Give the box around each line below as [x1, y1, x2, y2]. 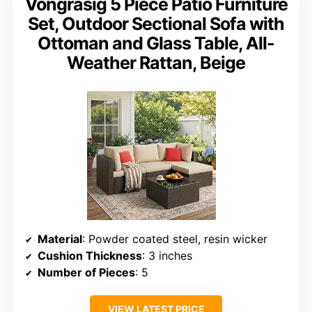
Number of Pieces [38, 265, 135, 280]
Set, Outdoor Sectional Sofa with [28, 13, 284, 35]
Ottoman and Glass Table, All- [38, 33, 274, 54]
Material [38, 232, 82, 247]
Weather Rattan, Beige [67, 52, 245, 74]
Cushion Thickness [38, 249, 142, 263]
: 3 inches [142, 249, 192, 263]
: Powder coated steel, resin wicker [82, 232, 267, 247]
